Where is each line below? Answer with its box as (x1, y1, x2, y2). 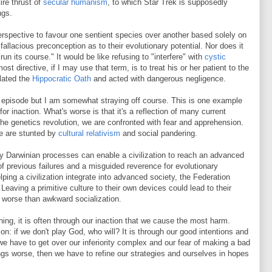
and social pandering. (120, 129, 197, 138)
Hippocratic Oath (32, 74, 93, 83)
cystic (205, 52, 226, 61)
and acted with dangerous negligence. (93, 74, 226, 83)
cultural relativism (58, 129, 120, 138)
